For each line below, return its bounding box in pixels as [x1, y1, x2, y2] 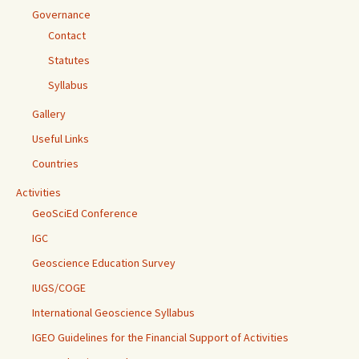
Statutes [48, 53, 90, 68]
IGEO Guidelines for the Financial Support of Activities [32, 330, 288, 345]
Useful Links [32, 131, 89, 147]
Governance [32, 7, 91, 22]
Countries [32, 156, 79, 171]
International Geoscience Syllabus [32, 305, 195, 321]
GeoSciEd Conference [32, 206, 138, 221]
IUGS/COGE [32, 280, 86, 296]
